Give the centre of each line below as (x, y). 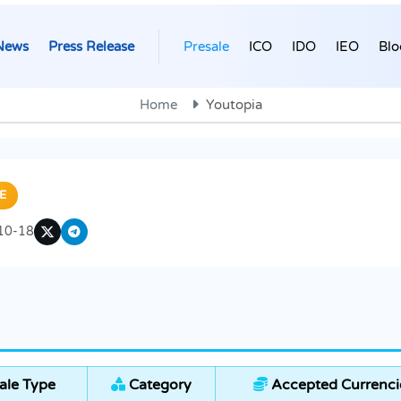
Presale (206, 46)
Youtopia (234, 105)
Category (158, 385)
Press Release (91, 46)
